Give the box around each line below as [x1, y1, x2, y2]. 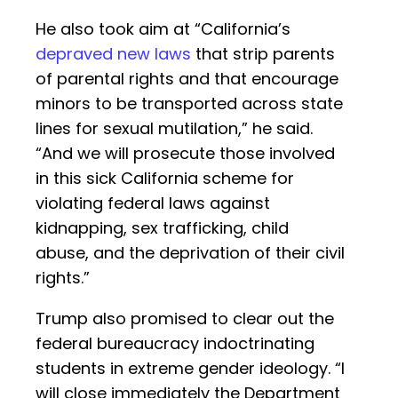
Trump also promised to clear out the [36, 307, 334, 330]
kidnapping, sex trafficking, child [36, 217, 289, 240]
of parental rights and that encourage [36, 68, 338, 91]
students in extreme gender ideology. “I [36, 357, 345, 380]
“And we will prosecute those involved [36, 142, 335, 165]
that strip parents [191, 43, 335, 66]
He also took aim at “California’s [36, 18, 291, 41]
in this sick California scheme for [36, 167, 294, 190]
